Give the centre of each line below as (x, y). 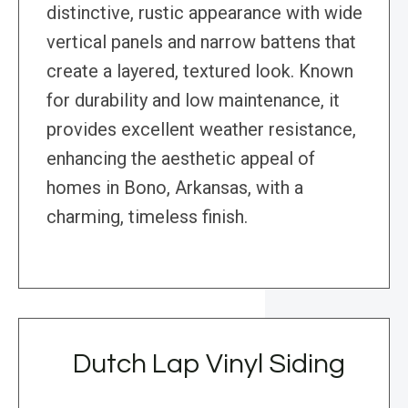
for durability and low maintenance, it (193, 101)
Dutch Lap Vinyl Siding (209, 364)
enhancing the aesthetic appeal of (181, 159)
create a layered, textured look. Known (200, 71)
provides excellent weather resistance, (201, 130)
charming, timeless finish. (147, 217)
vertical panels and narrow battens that (201, 42)
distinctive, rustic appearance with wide (204, 13)
